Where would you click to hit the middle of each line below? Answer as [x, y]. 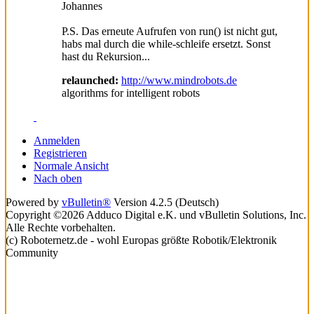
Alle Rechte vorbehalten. [61, 227]
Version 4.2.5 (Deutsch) [165, 202]
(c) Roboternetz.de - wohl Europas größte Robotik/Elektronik [141, 240]
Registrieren [60, 153]
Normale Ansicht [71, 165]
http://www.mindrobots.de [179, 80]
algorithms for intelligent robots [131, 93]
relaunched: [90, 80]
